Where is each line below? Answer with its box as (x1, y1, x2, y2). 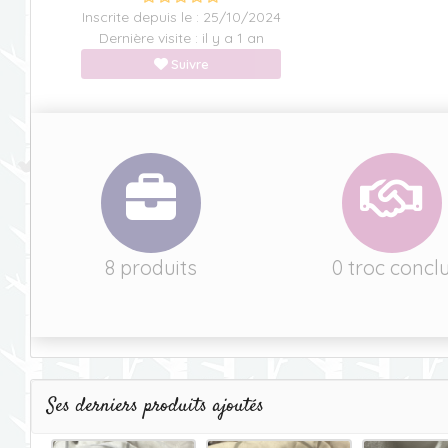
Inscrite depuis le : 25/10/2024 (81, 8, 281, 26)
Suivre (171, 56, 210, 73)
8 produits (105, 255, 198, 280)
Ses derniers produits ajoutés (47, 392, 264, 421)
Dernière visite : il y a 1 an (98, 29, 264, 47)
